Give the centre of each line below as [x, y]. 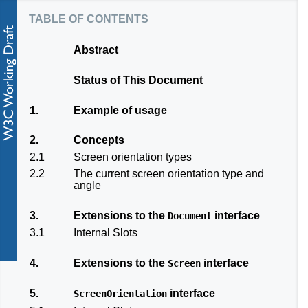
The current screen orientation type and [169, 173]
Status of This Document [138, 80]
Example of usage [120, 110]
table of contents [89, 17]
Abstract [96, 50]
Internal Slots [106, 232]
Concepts [99, 140]
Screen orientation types [133, 157]
